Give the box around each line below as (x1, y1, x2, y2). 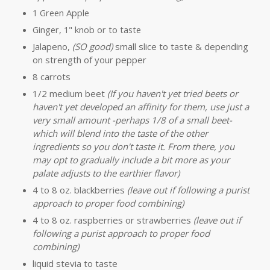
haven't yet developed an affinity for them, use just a (32, 100, 249, 113)
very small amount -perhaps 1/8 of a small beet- (32, 113, 232, 126)
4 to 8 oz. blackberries (32, 183, 127, 196)
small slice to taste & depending (112, 40, 248, 52)
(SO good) (72, 40, 113, 52)
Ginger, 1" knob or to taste (32, 23, 141, 36)
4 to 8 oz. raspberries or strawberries (32, 213, 193, 226)
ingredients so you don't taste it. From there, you (32, 140, 234, 152)
